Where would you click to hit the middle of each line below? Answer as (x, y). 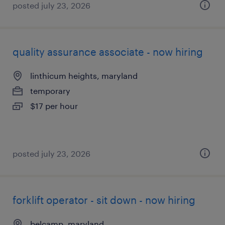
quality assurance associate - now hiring (108, 52)
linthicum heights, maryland (84, 76)
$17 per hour (54, 106)
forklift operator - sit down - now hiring (104, 200)
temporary (50, 91)
